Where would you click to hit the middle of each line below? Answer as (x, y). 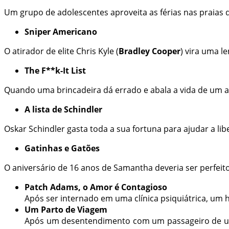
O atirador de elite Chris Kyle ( (61, 51)
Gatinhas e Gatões (63, 148)
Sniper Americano (62, 32)
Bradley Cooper (150, 51)
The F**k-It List (56, 71)
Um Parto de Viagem (66, 210)
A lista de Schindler (64, 110)
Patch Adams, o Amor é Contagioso (96, 187)
